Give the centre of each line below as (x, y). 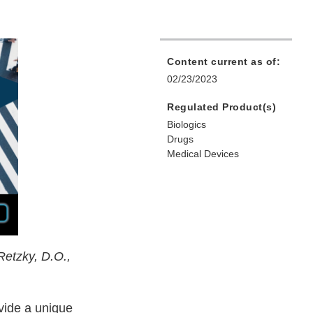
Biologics (187, 125)
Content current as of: (224, 62)
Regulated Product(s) (221, 107)
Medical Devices (203, 154)
